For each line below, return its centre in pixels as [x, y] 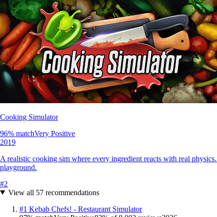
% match [21, 133]
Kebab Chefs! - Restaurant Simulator [85, 209]
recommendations [71, 192]
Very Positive [55, 133]
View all [22, 192]
